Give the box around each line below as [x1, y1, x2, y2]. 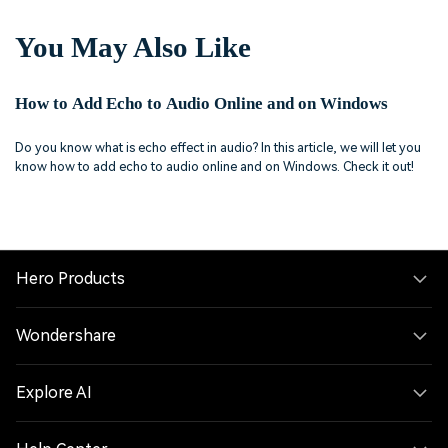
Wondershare [16, 325, 116, 345]
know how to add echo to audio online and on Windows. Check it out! [15, 158, 414, 174]
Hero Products [16, 268, 125, 288]
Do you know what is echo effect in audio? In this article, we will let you [15, 139, 421, 155]
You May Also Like [15, 31, 251, 64]
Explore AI [16, 382, 96, 402]
